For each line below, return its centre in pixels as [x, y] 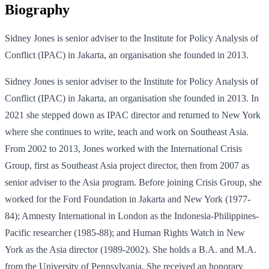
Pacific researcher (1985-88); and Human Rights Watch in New [125, 233]
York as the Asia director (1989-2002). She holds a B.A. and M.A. [131, 250]
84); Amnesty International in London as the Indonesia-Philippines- [132, 216]
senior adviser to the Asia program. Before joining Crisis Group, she [133, 183]
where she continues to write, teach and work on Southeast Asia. [127, 132]
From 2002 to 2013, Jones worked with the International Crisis [123, 149]
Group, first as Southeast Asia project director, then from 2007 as [127, 166]
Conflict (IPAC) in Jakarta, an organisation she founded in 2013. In [132, 98]
